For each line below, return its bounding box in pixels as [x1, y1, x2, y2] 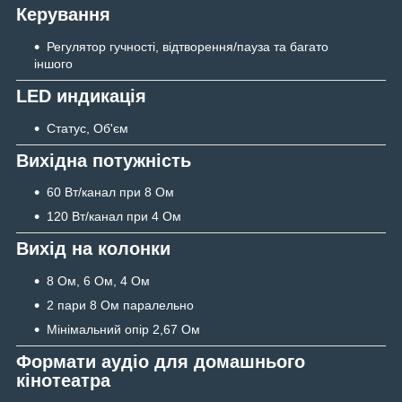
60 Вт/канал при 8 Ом [47, 185, 174, 200]
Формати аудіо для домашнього [16, 352, 305, 372]
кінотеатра [16, 371, 110, 391]
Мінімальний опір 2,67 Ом [47, 322, 200, 337]
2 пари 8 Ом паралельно [47, 298, 194, 313]
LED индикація [16, 86, 146, 107]
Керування [16, 4, 110, 25]
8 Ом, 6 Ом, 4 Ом [47, 274, 150, 289]
